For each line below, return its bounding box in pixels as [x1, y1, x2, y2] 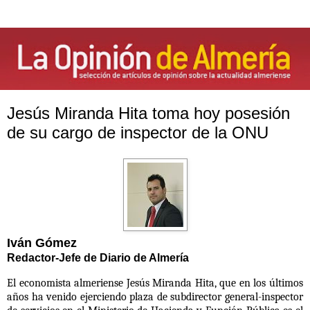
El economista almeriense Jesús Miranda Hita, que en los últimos [7, 277, 303, 290]
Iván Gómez [7, 236, 77, 250]
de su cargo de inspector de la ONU [7, 122, 268, 142]
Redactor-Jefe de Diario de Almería [7, 252, 189, 264]
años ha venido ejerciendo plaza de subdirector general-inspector [7, 291, 303, 304]
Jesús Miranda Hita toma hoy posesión [7, 103, 290, 122]
